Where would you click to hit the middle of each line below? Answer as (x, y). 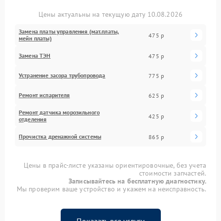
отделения (33, 119)
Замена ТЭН (35, 55)
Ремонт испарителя (44, 95)
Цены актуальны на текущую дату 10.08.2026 (110, 14)
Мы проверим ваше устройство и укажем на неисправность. (111, 189)
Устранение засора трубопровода (62, 75)
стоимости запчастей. (172, 173)
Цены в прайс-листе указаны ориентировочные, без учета (115, 165)
